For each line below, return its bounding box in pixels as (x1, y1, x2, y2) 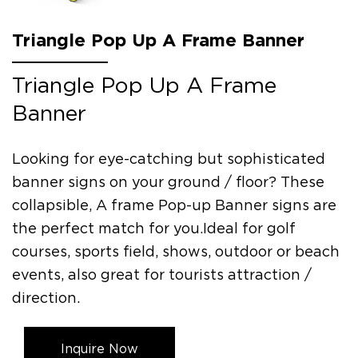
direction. (12, 289, 80, 307)
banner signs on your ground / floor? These (12, 173, 324, 191)
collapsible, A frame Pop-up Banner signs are (12, 197, 336, 214)
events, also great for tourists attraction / (12, 266, 312, 284)
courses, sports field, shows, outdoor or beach (12, 243, 340, 261)
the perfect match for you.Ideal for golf (12, 220, 296, 237)
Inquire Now (61, 340, 138, 356)
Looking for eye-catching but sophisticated (12, 150, 325, 168)
